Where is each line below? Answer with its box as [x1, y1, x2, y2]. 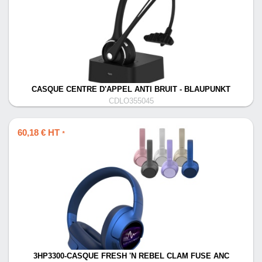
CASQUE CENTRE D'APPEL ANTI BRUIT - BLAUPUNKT [32, 85, 230, 94]
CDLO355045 [108, 97, 154, 105]
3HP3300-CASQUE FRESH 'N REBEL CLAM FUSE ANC [33, 252, 229, 260]
